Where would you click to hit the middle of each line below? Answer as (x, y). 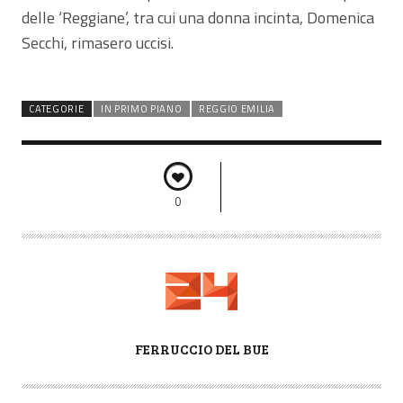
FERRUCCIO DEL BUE (201, 349)
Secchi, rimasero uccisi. (98, 42)
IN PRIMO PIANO (141, 108)
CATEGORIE (57, 108)
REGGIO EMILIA (237, 108)
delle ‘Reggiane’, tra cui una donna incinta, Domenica (198, 17)
